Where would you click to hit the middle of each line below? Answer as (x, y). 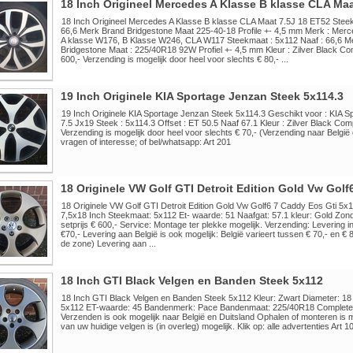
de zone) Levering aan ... (108, 243)
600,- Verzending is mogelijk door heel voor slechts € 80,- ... (174, 59)
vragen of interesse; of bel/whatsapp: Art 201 (145, 142)
